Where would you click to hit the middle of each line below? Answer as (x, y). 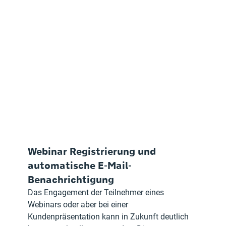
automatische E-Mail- (80, 165)
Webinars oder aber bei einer (79, 204)
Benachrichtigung (71, 179)
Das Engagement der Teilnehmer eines (97, 192)
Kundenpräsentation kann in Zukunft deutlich (109, 216)
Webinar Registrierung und (93, 151)
